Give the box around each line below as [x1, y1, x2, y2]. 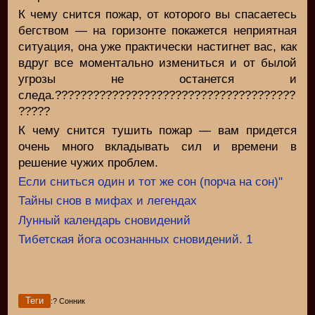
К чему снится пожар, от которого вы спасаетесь [18, 7, 297, 21]
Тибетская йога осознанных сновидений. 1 [18, 232, 253, 246]
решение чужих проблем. [18, 156, 159, 170]
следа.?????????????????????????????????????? [18, 88, 296, 102]
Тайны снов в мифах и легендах [18, 194, 198, 208]
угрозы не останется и [18, 72, 297, 86]
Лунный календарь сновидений [18, 213, 191, 227]
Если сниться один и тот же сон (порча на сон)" [18, 175, 283, 189]
